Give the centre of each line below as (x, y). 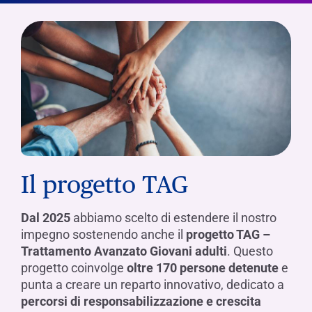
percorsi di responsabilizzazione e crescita (141, 302)
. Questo (250, 251)
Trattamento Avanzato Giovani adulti (124, 251)
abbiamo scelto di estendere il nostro (173, 218)
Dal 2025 (46, 218)
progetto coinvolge (74, 268)
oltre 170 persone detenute (203, 268)
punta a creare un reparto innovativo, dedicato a (153, 285)
